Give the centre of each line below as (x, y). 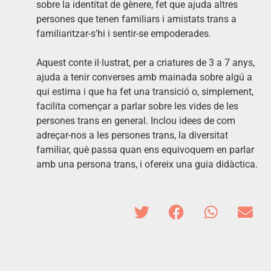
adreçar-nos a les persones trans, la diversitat (132, 135)
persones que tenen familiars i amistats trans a (136, 19)
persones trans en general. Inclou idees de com (136, 121)
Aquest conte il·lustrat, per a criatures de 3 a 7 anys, (145, 63)
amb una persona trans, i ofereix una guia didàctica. (147, 165)
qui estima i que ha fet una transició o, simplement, (145, 92)
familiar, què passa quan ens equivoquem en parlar (145, 150)
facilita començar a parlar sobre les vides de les (137, 106)
